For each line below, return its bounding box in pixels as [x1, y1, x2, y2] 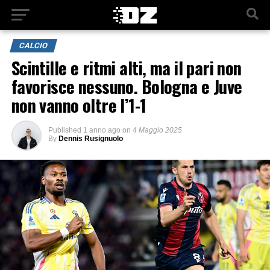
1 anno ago [83, 126, 121, 134]
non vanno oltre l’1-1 [11, 92, 146, 118]
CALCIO [17, 41, 49, 50]
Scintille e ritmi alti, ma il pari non [11, 55, 242, 80]
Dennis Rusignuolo [58, 134, 123, 143]
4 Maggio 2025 [132, 126, 182, 134]
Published [48, 126, 81, 134]
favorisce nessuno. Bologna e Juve [11, 74, 242, 99]
